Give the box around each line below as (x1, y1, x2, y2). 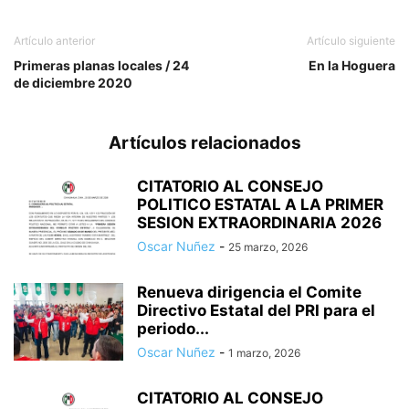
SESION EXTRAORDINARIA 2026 (137, 214, 382, 233)
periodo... (137, 320, 209, 339)
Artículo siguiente (307, 34, 395, 48)
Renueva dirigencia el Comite (137, 283, 362, 302)
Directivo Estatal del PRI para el (137, 301, 375, 320)
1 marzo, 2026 (228, 346, 300, 361)
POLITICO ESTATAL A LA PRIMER (137, 195, 383, 215)
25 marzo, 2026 (228, 240, 308, 255)
